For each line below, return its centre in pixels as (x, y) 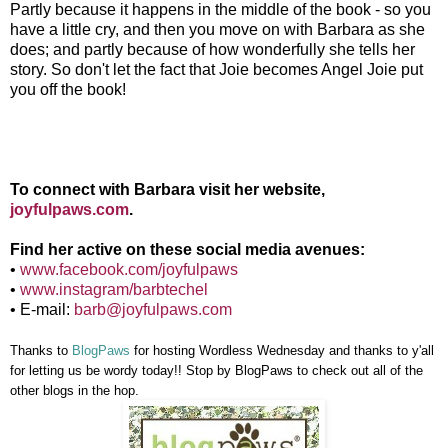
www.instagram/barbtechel (114, 290)
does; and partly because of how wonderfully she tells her (212, 50)
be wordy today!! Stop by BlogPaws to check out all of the (252, 371)
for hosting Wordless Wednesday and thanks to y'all (282, 351)
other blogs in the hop (72, 391)
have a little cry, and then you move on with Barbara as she (217, 30)
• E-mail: (42, 310)
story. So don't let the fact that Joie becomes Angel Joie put (216, 70)
